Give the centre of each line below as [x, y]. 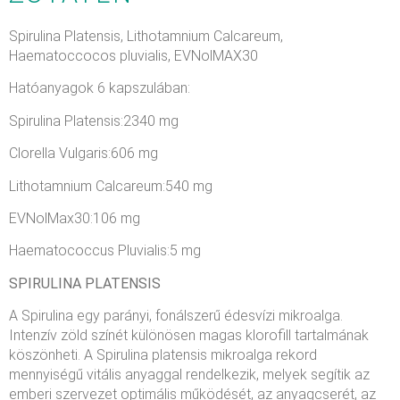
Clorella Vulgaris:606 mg [83, 154]
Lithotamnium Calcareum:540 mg [111, 186]
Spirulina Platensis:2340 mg [94, 121]
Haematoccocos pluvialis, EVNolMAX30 [133, 56]
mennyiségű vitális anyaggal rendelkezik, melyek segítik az [189, 375]
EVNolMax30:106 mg [75, 218]
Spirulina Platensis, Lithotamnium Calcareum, [146, 37]
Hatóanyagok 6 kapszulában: [100, 88]
